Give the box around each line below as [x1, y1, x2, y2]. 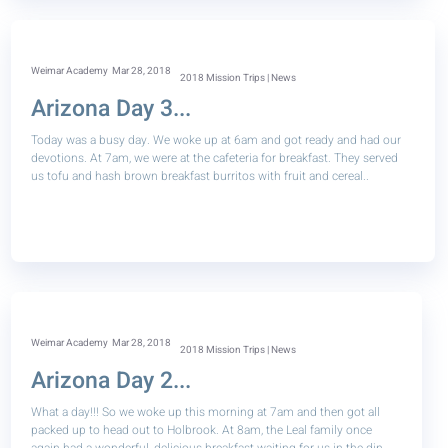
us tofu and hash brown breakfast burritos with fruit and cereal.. [31, 167, 370, 185]
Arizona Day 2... [31, 364, 192, 398]
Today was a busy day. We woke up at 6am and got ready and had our [31, 131, 402, 149]
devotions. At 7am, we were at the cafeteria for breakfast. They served [31, 149, 399, 167]
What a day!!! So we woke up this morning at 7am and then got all [31, 403, 381, 421]
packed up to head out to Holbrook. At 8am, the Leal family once [31, 421, 373, 439]
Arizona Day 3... [31, 92, 192, 126]
